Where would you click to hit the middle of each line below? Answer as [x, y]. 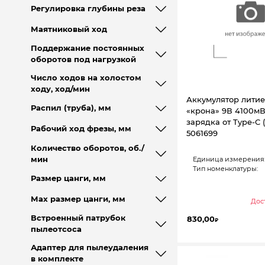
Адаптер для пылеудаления [89, 248]
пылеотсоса [56, 230]
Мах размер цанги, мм [78, 199]
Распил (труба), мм [71, 108]
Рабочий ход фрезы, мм [81, 129]
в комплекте [57, 259]
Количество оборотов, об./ [87, 148]
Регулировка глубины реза [88, 8]
